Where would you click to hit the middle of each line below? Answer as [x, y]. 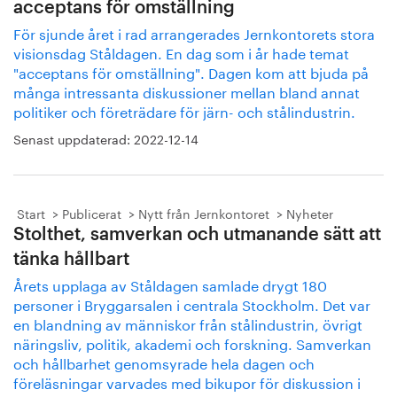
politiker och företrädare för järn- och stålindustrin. [184, 110]
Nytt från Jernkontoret [204, 213]
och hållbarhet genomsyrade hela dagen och [164, 362]
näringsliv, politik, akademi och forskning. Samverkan [192, 343]
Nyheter [310, 213]
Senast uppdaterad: [74, 138]
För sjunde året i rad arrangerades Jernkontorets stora [194, 32]
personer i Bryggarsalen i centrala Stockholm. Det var [192, 304]
